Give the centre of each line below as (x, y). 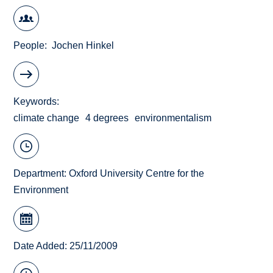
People (29, 46)
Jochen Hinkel (83, 46)
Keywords (35, 101)
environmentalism (173, 118)
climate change (47, 118)
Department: (41, 174)
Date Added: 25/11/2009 (66, 246)
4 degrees (107, 118)
